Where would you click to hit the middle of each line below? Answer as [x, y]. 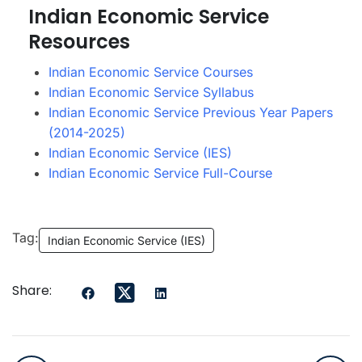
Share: [32, 291]
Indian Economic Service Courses [151, 72]
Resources [79, 42]
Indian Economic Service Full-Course [160, 173]
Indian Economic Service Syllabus [151, 93]
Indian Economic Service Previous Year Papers [191, 113]
